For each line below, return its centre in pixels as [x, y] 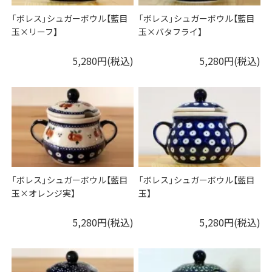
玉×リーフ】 [35, 32]
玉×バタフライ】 [171, 32]
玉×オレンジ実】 [44, 193]
